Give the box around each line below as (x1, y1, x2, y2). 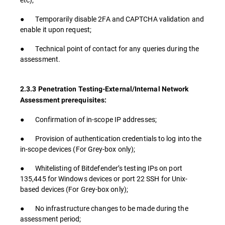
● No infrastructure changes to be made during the (20, 203, 188, 213)
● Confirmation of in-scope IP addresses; (20, 115, 157, 124)
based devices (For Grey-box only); (20, 184, 128, 194)
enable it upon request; (20, 25, 91, 34)
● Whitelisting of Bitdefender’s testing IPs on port (20, 163, 182, 173)
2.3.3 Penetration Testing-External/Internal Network (20, 85, 189, 93)
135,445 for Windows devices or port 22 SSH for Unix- (20, 174, 188, 183)
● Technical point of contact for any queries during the (20, 44, 199, 53)
